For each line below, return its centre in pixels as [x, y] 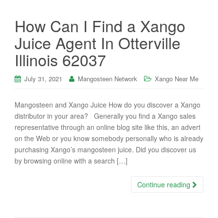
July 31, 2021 [43, 79]
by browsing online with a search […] [71, 161]
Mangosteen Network [108, 79]
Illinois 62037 [60, 59]
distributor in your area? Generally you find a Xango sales [105, 116]
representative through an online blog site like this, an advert [108, 127]
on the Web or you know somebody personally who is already [109, 138]
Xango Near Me [177, 79]
